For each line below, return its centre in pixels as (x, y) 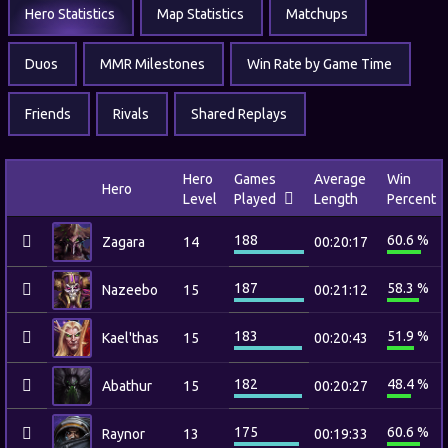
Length (336, 199)
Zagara (123, 242)
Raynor (123, 434)
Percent (411, 199)
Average (340, 179)
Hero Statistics (70, 14)
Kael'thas (130, 338)
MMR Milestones (152, 64)
